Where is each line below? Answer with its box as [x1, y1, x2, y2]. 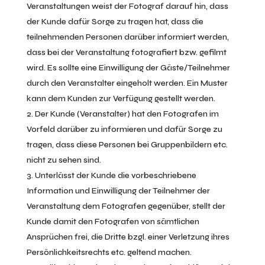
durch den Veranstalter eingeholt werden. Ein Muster [26, 78, 228, 88]
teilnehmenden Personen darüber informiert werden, [26, 32, 229, 42]
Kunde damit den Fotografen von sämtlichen [26, 216, 199, 227]
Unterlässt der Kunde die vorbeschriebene [34, 170, 196, 180]
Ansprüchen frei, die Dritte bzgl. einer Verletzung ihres [26, 232, 230, 242]
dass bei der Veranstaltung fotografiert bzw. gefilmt [26, 47, 227, 57]
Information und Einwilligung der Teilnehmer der [26, 186, 210, 196]
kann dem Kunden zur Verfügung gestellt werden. [26, 93, 215, 104]
